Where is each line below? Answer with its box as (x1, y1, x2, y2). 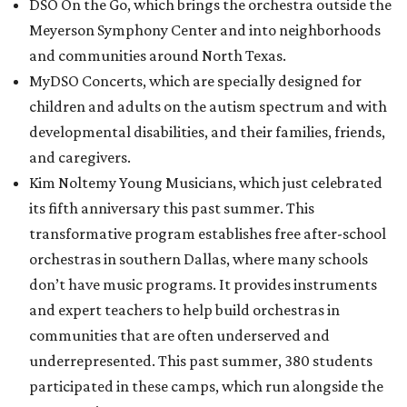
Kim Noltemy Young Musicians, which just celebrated (29, 173, 382, 192)
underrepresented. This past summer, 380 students (29, 351, 372, 370)
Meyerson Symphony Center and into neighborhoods (29, 20, 381, 39)
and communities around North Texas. (29, 45, 286, 65)
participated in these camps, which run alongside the (29, 376, 383, 395)
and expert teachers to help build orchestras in (29, 300, 340, 319)
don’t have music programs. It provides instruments (29, 274, 377, 293)
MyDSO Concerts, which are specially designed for (29, 71, 362, 90)
